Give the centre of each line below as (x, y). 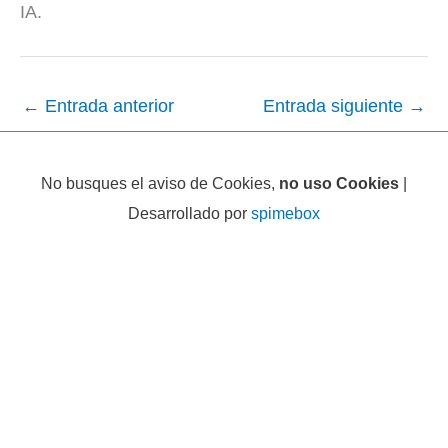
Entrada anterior (107, 106)
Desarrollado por (189, 213)
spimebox (285, 213)
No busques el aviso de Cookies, (160, 183)
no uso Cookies (339, 183)
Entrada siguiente (335, 106)
